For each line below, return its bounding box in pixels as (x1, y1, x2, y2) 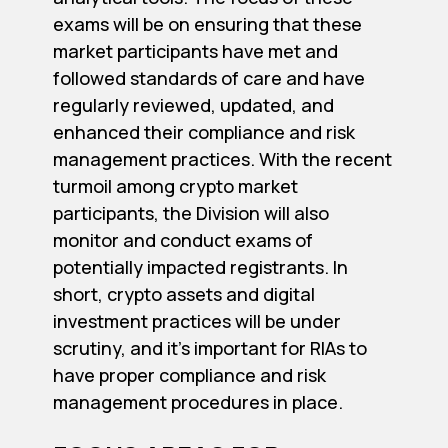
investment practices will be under (52, 308, 341, 333)
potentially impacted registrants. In (52, 254, 348, 279)
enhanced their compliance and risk (52, 119, 355, 144)
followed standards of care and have (52, 65, 365, 90)
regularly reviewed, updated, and (52, 92, 334, 117)
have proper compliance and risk (52, 362, 326, 387)
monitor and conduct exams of (52, 227, 313, 252)
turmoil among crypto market (52, 173, 298, 198)
